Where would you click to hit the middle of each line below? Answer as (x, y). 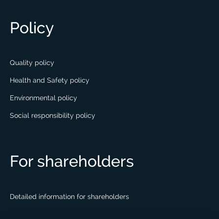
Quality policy (32, 63)
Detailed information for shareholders (69, 196)
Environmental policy (44, 98)
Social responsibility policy (53, 116)
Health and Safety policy (50, 80)
